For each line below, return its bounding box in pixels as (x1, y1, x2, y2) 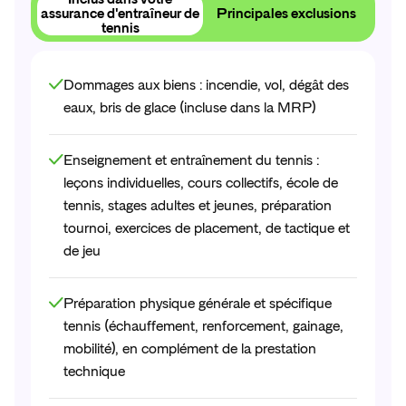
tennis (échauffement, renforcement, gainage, (63, 319, 343, 334)
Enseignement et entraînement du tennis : (63, 153, 319, 169)
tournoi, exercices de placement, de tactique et (63, 221, 350, 237)
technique (63, 364, 125, 380)
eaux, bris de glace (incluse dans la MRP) (63, 101, 316, 116)
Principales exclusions (216, 6, 356, 22)
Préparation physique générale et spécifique (63, 296, 332, 312)
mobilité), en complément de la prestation (63, 342, 316, 357)
